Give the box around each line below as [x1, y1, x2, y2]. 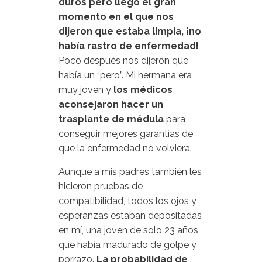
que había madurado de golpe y [58, 239, 196, 250]
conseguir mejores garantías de [58, 128, 193, 139]
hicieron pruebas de [58, 181, 143, 192]
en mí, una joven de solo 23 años [58, 225, 198, 236]
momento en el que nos [58, 11, 174, 22]
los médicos [113, 84, 173, 95]
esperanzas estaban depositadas [58, 210, 202, 221]
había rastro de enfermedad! [58, 40, 199, 51]
